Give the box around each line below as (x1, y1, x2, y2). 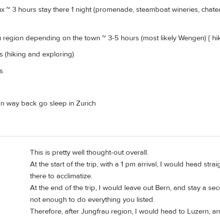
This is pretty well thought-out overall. (30, 148, 148, 158)
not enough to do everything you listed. (30, 195, 155, 205)
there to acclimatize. (30, 171, 92, 181)
